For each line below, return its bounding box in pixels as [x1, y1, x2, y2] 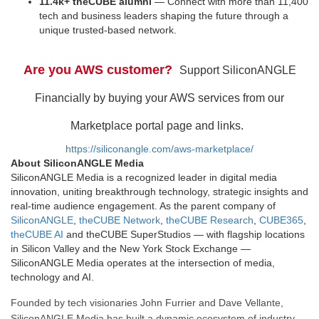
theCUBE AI [11, 228, 63, 240]
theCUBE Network [79, 214, 160, 226]
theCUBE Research [166, 214, 253, 226]
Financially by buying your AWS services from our [35, 91, 284, 104]
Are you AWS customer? [23, 62, 179, 77]
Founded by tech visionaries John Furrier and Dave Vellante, [11, 297, 283, 309]
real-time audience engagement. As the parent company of [11, 199, 276, 211]
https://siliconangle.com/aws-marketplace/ [66, 142, 253, 155]
